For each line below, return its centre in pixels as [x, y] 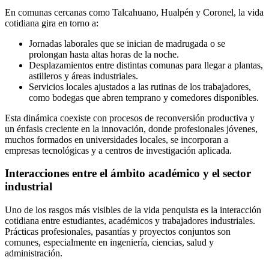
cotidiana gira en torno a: [52, 23]
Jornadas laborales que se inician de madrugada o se [127, 43]
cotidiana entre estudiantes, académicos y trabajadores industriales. [130, 221]
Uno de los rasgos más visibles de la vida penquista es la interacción [133, 210]
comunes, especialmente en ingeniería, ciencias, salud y [109, 243]
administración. [34, 253]
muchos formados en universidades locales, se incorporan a [116, 139]
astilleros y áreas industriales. [83, 76]
